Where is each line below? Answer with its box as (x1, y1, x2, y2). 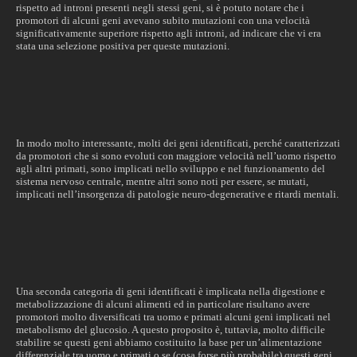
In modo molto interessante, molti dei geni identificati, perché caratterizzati (16, 137, 340, 149)
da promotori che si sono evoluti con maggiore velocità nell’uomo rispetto (16, 150, 336, 162)
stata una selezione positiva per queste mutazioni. (16, 40, 229, 52)
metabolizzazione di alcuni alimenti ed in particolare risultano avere (16, 298, 310, 310)
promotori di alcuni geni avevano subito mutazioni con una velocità (16, 14, 310, 26)
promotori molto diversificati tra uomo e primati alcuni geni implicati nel (16, 311, 331, 323)
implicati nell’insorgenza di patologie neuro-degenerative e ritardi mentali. (16, 188, 339, 200)
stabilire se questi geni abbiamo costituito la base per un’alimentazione (16, 336, 322, 348)
